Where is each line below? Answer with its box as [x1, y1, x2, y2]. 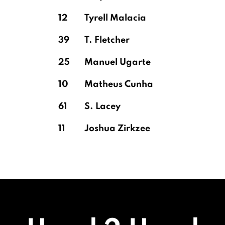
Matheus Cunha [84, 80, 153, 89]
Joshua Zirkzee [84, 124, 150, 133]
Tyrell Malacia [84, 14, 146, 23]
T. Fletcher [84, 36, 130, 45]
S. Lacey [84, 102, 121, 111]
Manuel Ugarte [84, 58, 151, 67]
